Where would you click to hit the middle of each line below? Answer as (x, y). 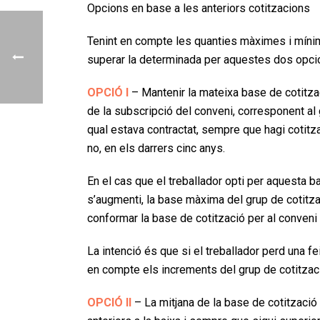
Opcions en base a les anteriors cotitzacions (199, 9)
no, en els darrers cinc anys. (156, 149)
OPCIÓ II (109, 303)
